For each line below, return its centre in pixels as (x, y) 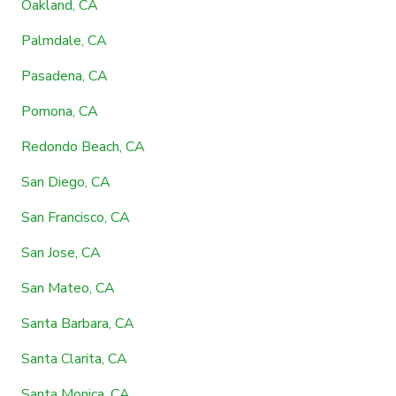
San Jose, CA (61, 252)
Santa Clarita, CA (74, 358)
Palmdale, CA (64, 40)
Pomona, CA (60, 111)
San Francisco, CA (76, 217)
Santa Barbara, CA (78, 323)
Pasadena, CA (65, 76)
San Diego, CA (66, 182)
